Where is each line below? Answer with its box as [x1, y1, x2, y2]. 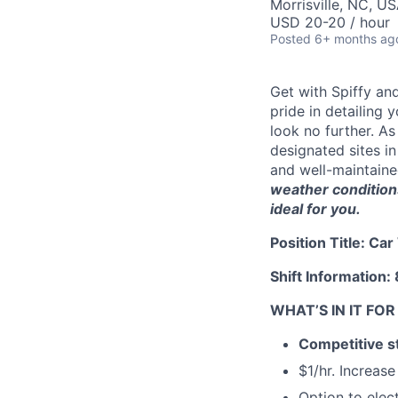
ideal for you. [270, 200, 361, 218]
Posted [270, 31, 311, 46]
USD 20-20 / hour [270, 13, 390, 31]
